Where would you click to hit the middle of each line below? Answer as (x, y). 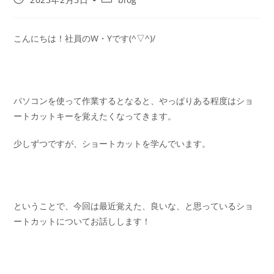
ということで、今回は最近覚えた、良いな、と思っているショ (134, 206)
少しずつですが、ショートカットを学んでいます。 (112, 143)
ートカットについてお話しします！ (82, 221)
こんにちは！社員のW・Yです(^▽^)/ (85, 38)
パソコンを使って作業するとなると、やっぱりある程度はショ (134, 100)
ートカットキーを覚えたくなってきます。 (95, 116)
